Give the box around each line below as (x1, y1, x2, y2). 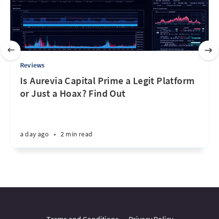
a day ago (20, 130, 49, 138)
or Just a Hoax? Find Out (20, 87, 126, 99)
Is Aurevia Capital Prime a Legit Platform (20, 74, 195, 87)
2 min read (61, 130, 93, 138)
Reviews (20, 61, 45, 69)
